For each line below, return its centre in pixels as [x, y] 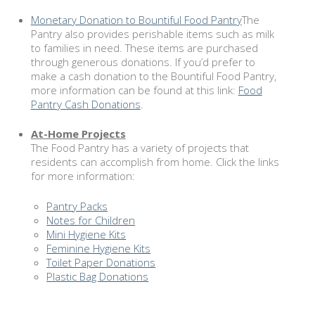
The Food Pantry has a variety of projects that [140, 148]
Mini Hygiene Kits [86, 234]
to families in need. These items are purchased [144, 47]
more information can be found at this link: [134, 90]
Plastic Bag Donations [98, 276]
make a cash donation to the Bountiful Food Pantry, [153, 76]
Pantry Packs [77, 206]
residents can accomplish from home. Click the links [155, 162]
